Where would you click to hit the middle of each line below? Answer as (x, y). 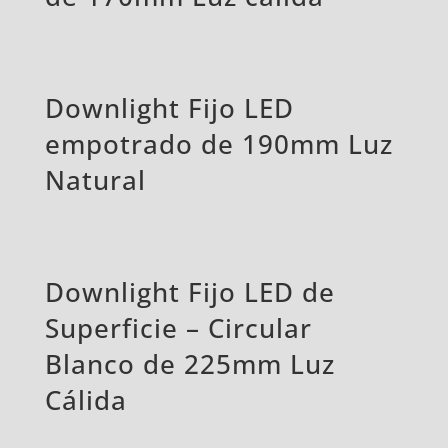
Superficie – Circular (178, 328)
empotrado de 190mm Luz (218, 143)
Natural (95, 179)
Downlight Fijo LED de (189, 292)
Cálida (85, 400)
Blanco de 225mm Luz (189, 364)
